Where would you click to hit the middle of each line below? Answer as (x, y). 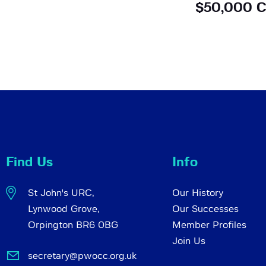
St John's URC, (61, 193)
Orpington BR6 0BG (73, 225)
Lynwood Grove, (63, 209)
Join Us (189, 241)
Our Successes (205, 209)
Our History (198, 193)
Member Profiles (209, 225)
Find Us (29, 162)
